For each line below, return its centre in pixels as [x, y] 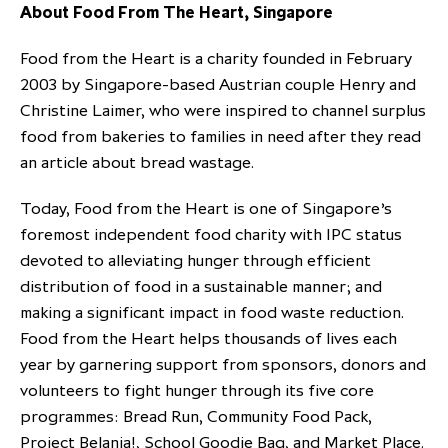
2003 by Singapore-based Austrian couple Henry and [218, 84]
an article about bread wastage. [137, 162]
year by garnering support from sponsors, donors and [223, 364]
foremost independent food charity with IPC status [211, 234]
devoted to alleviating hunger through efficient [195, 260]
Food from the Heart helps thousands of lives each [208, 338]
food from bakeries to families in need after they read [220, 136]
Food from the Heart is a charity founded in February [216, 58]
